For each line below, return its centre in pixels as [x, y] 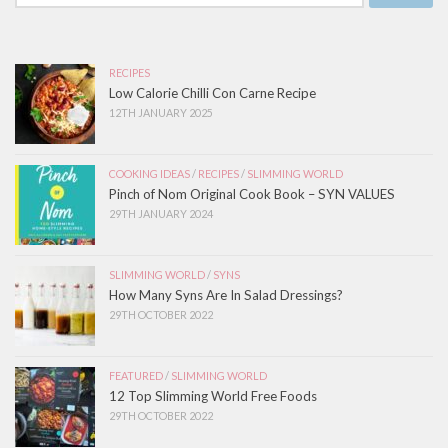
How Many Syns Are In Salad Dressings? [226, 294]
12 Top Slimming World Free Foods [214, 395]
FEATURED [136, 375]
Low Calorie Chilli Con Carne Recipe [212, 92]
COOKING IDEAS [149, 173]
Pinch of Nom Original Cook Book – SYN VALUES [252, 193]
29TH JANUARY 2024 [161, 213]
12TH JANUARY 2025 [161, 112]
